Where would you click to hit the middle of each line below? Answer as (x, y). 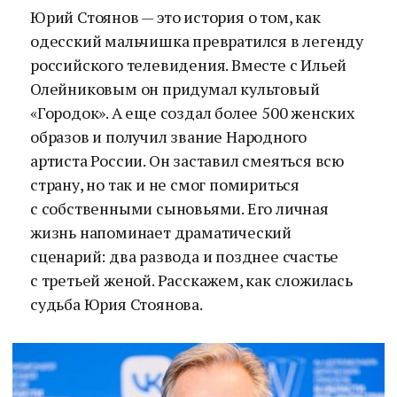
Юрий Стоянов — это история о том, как (175, 17)
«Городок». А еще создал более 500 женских (192, 113)
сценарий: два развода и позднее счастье (185, 256)
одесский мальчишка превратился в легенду (197, 41)
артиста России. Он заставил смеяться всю (187, 160)
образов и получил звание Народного (169, 136)
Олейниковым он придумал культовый (175, 89)
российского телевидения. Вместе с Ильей (189, 65)
